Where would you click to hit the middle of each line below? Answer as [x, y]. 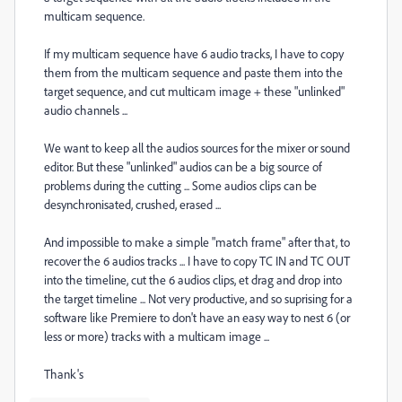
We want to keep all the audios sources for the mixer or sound [197, 148]
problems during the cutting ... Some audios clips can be [180, 185]
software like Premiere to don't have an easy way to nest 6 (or [197, 317]
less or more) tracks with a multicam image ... [157, 336]
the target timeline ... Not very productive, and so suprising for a [198, 298]
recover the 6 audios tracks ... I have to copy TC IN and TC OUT [197, 261]
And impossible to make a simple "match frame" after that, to [197, 242]
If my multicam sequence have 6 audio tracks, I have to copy [194, 53]
